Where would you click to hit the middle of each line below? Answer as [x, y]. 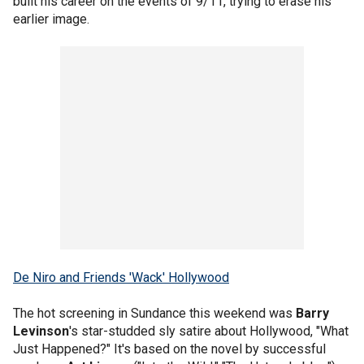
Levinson [41, 331]
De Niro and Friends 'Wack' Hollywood [121, 277]
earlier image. [51, 19]
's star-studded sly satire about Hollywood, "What [209, 331]
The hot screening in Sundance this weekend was [154, 313]
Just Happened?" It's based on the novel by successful [169, 349]
